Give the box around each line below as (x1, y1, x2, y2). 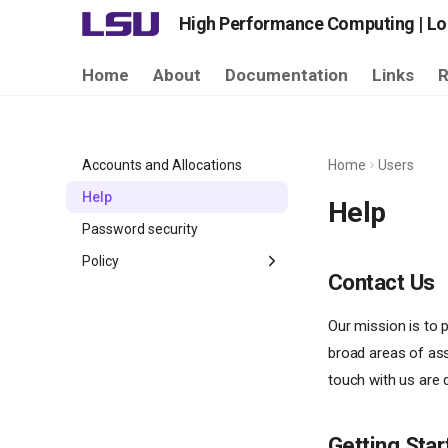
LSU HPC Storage (94, 317, 203, 333)
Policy (82, 253, 119, 269)
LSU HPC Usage (94, 349, 192, 365)
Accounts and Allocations (82, 157, 242, 173)
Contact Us (328, 269, 435, 295)
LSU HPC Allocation (94, 285, 215, 301)
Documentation (225, 65, 348, 85)
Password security (82, 221, 198, 237)
